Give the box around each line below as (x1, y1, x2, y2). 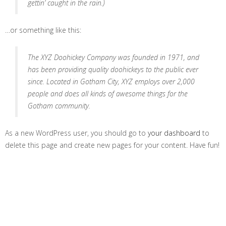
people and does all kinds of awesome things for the (28, 89, 188, 98)
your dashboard (148, 128, 200, 138)
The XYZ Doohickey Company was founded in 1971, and (28, 52, 199, 62)
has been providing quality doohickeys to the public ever (28, 65, 198, 74)
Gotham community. (28, 101, 90, 110)
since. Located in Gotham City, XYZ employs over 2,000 (28, 77, 195, 86)
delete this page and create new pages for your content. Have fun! (5, 140, 219, 150)
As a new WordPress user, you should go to (5, 128, 148, 138)
